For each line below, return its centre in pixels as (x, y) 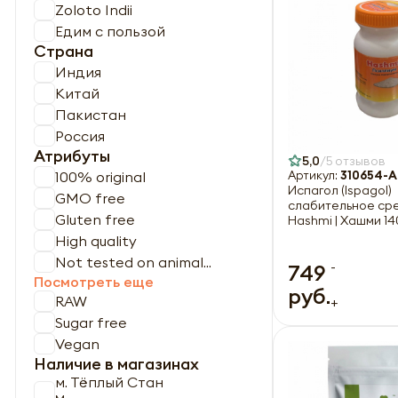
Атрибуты (72, 156)
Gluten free (95, 219)
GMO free (90, 198)
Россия (80, 135)
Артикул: (314, 175)
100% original (100, 176)
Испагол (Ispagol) (340, 190)
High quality (96, 240)
